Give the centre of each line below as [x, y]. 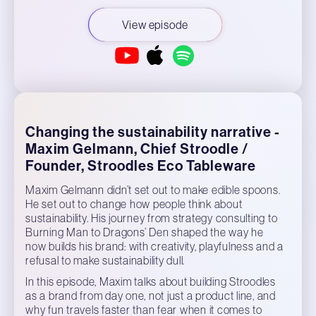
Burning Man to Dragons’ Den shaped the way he [145, 232]
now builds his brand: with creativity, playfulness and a [154, 246]
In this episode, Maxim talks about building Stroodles [151, 281]
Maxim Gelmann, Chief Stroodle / [137, 149]
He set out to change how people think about [134, 204]
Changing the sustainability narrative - [153, 132]
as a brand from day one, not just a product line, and [151, 296]
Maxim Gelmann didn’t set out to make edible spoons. [153, 190]
